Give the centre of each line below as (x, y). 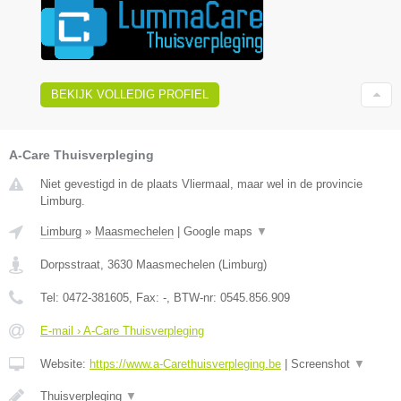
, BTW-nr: (193, 298)
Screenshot (322, 364)
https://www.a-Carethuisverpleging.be (185, 364)
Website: (65, 364)
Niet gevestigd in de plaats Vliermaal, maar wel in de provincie (201, 184)
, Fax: (146, 298)
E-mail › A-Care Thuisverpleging (122, 331)
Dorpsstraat (70, 265)
